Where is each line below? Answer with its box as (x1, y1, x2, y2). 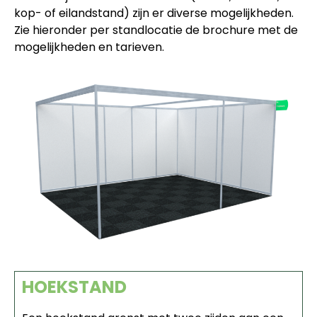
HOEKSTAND (22, 275, 127, 299)
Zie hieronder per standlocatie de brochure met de (14, 21, 298, 38)
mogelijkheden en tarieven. (14, 38, 164, 55)
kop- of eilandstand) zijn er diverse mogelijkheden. (14, 4, 294, 21)
